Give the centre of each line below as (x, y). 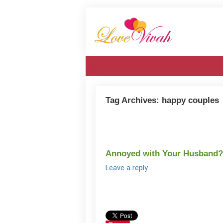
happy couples (190, 100)
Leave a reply (127, 168)
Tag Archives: (134, 100)
